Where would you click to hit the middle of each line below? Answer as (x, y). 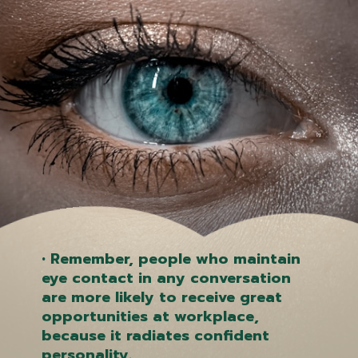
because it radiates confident (156, 335)
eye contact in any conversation (167, 278)
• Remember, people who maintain (171, 259)
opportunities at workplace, (151, 316)
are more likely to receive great (162, 297)
